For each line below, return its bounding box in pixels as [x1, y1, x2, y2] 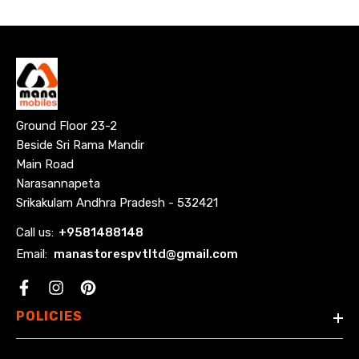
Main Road [16, 156, 74, 171]
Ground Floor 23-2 [16, 118, 117, 133]
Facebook [15, 292, 72, 308]
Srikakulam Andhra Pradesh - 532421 [16, 195, 218, 210]
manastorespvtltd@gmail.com [54, 246, 238, 261]
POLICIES [16, 308, 83, 324]
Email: [16, 246, 50, 261]
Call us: [16, 224, 54, 240]
